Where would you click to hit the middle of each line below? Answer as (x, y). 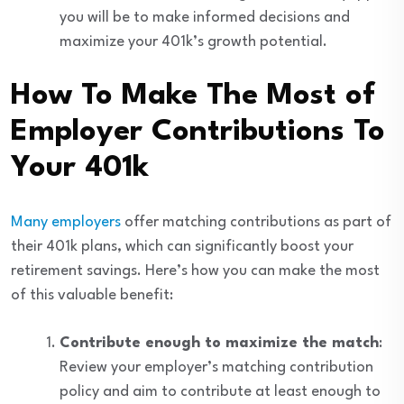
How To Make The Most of (193, 96)
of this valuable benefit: (92, 296)
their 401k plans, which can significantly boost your (182, 247)
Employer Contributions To (198, 133)
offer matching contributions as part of (256, 223)
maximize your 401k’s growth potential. (193, 42)
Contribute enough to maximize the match (219, 344)
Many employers (66, 223)
